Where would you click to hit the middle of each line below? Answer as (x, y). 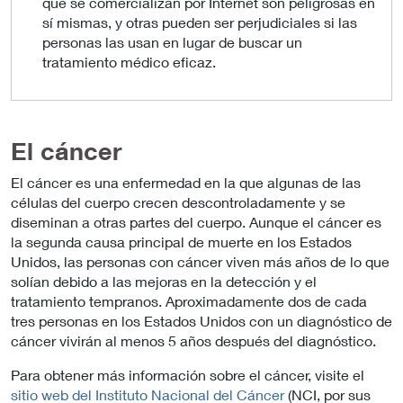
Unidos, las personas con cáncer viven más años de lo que (200, 261)
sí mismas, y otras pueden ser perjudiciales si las (200, 22)
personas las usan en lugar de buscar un (173, 41)
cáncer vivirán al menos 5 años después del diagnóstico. (193, 340)
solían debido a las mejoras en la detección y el (164, 281)
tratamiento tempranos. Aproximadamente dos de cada (189, 300)
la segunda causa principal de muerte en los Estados (181, 241)
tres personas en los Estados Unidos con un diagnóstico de (201, 320)
